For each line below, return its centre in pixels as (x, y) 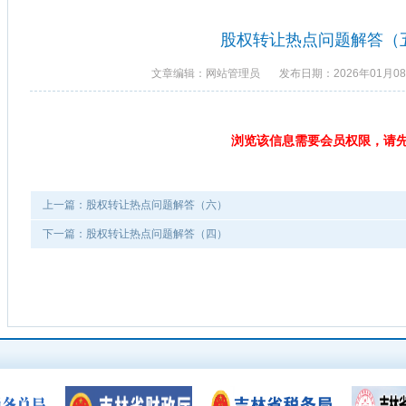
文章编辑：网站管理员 (215, 73)
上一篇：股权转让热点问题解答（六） (135, 205)
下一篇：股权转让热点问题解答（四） (135, 234)
